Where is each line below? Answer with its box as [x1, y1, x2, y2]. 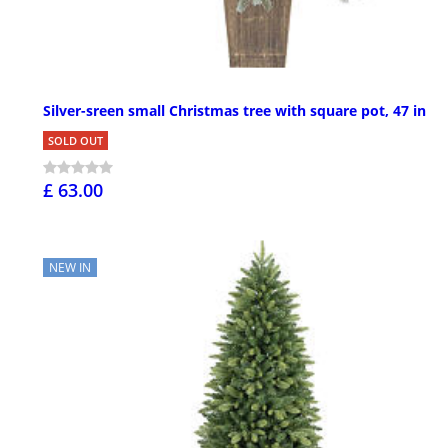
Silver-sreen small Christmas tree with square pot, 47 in [43, 101, 426, 121]
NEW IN [49, 259, 91, 277]
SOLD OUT [48, 133, 103, 149]
